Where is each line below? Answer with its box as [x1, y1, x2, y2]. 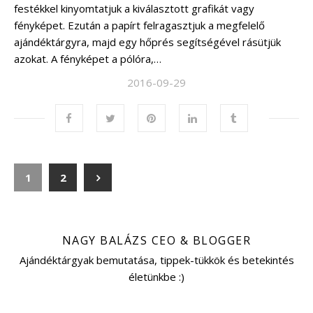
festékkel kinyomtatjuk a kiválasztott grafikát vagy [14, 1, 254, 16]
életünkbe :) [129, 270, 184, 284]
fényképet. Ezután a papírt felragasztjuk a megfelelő [14, 18, 265, 33]
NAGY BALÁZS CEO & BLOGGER [61, 233, 252, 249]
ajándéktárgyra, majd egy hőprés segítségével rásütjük [14, 35, 281, 50]
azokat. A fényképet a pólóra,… [14, 52, 161, 66]
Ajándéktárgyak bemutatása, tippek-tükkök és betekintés [19, 253, 294, 268]
